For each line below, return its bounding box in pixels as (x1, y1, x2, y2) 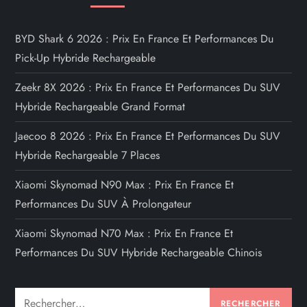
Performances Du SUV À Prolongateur (15, 196, 192, 212)
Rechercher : (14, 288, 73, 305)
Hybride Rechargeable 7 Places (15, 147, 160, 164)
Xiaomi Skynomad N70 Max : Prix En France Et (15, 225, 234, 242)
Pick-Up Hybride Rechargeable (15, 50, 156, 66)
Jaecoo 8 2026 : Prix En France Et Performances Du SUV (15, 128, 281, 145)
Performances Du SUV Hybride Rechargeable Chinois (15, 245, 262, 261)
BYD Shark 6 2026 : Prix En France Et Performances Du (15, 31, 274, 47)
